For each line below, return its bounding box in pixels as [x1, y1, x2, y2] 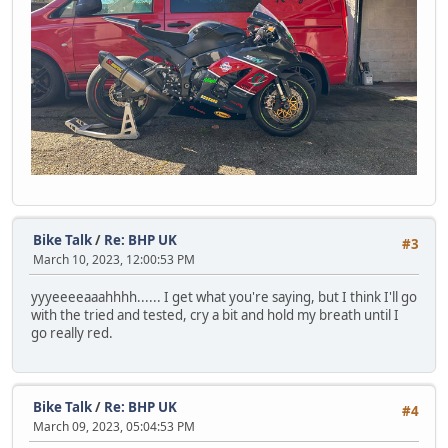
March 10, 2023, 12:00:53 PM [33, 250, 195, 268]
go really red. [31, 324, 113, 343]
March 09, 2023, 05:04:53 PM [33, 417, 195, 435]
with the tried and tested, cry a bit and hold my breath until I [31, 306, 399, 325]
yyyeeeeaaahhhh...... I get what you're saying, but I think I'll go [31, 288, 417, 307]
